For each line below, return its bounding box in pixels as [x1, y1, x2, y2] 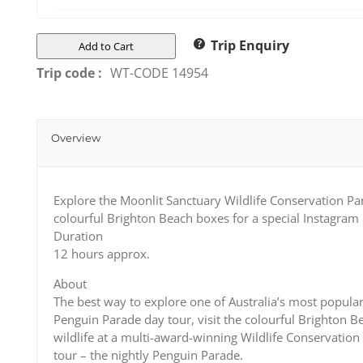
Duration [53, 227, 103, 244]
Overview [51, 130, 100, 144]
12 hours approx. [53, 245, 150, 262]
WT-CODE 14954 [110, 63, 208, 82]
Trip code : [36, 63, 102, 82]
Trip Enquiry [211, 36, 289, 54]
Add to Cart [79, 38, 134, 53]
